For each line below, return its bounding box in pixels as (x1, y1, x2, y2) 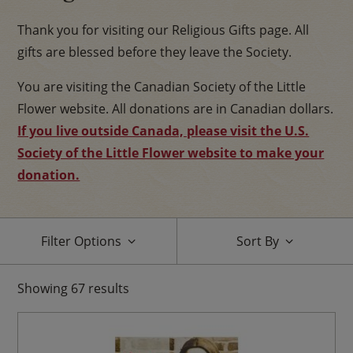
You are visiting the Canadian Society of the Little (17, 77, 307, 95)
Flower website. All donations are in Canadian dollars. (17, 99, 334, 117)
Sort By (236, 232, 279, 250)
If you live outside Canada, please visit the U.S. (17, 121, 310, 139)
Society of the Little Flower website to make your (17, 143, 325, 162)
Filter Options (41, 232, 121, 250)
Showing (17, 279, 69, 297)
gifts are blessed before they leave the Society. (17, 43, 292, 61)
